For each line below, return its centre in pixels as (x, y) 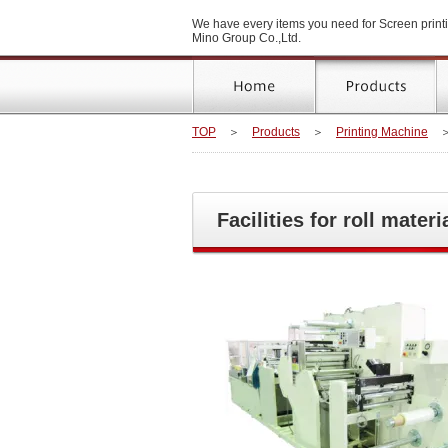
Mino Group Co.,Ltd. (246, 38)
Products (276, 132)
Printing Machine (382, 132)
